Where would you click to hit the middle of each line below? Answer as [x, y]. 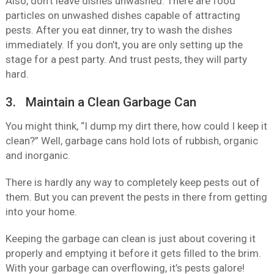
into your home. [41, 212]
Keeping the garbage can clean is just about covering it [130, 239]
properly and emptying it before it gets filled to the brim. [133, 254]
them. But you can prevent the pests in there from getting [136, 197]
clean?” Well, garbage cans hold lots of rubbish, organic [131, 141]
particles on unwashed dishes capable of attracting [123, 16]
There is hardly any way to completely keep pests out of [132, 183]
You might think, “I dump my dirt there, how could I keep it [136, 126]
